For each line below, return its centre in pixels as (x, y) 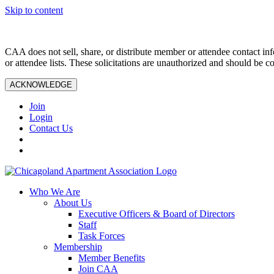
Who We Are (55, 192)
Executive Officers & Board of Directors (157, 214)
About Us (73, 203)
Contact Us (51, 128)
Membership (78, 247)
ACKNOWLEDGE (41, 85)
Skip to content (34, 10)
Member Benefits (112, 258)
